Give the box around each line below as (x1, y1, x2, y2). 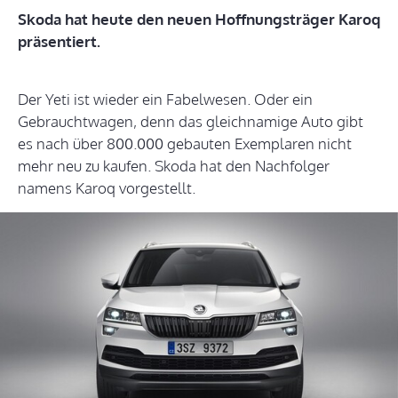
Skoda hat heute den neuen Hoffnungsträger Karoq (18, 10, 380, 29)
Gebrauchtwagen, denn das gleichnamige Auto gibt (18, 112, 363, 131)
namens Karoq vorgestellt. (18, 179, 195, 198)
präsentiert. (18, 32, 100, 52)
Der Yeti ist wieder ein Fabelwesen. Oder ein (18, 90, 313, 109)
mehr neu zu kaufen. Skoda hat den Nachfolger (18, 156, 330, 176)
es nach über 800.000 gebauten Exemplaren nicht (18, 134, 352, 154)
